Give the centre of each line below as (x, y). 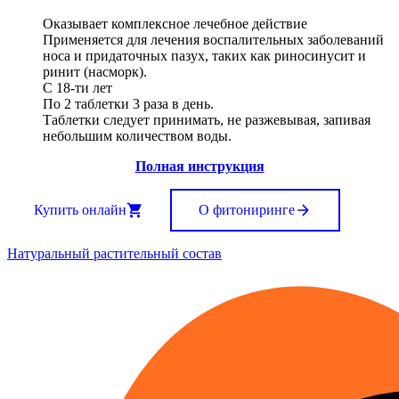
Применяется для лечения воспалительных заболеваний (213, 40)
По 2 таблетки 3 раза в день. (128, 104)
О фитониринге (247, 209)
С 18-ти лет (77, 88)
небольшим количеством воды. (137, 136)
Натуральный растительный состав (114, 253)
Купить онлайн (80, 209)
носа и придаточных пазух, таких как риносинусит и (204, 56)
